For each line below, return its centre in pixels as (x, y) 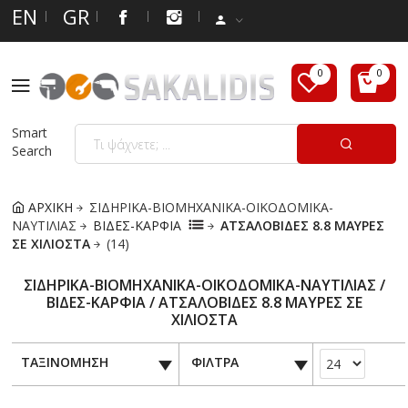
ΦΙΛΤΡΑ (214, 362)
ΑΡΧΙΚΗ (49, 207)
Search (32, 151)
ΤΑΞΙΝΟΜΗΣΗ (64, 362)
